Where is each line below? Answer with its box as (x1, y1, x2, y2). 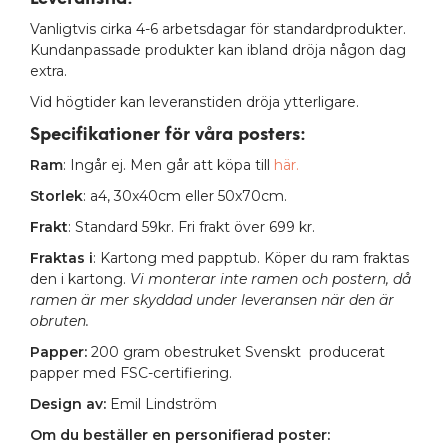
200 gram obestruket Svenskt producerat (87, 342, 385, 361)
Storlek (30, 186, 83, 205)
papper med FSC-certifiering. (30, 363, 232, 382)
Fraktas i (30, 248, 93, 267)
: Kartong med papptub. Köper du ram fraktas (93, 248, 409, 267)
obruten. (30, 311, 89, 330)
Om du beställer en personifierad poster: (30, 425, 330, 444)
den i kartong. (30, 269, 130, 288)
